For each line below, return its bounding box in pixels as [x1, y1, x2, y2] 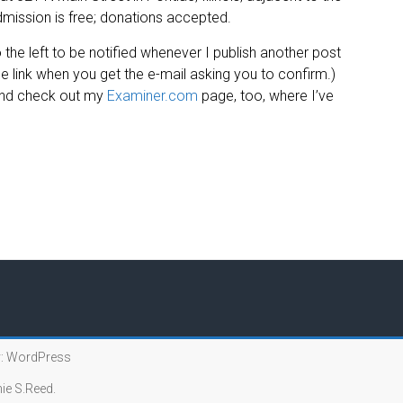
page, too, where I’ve [198, 87, 334, 105]
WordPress [6, 350, 71, 365]
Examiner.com [107, 87, 198, 105]
